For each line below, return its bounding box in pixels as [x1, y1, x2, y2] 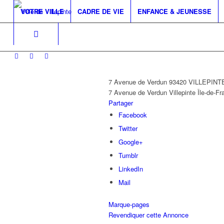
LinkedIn [118, 164, 143, 173]
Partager [108, 98, 133, 107]
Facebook [118, 110, 147, 119]
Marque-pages [108, 199, 149, 209]
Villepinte [169, 87, 195, 97]
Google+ [118, 137, 143, 146]
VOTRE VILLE [20, 6, 64, 16]
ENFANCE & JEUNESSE [137, 6, 211, 16]
